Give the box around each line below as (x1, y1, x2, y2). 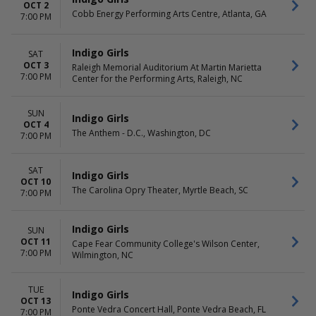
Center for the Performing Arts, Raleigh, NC (72, 73, 243, 85)
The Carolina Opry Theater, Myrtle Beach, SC (72, 183, 248, 196)
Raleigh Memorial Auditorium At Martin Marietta (72, 61, 262, 73)
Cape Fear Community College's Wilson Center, (72, 238, 260, 250)
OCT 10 (20, 176, 51, 188)
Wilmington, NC (72, 249, 133, 261)
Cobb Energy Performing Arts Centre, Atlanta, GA (72, 7, 267, 20)
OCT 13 (20, 295, 51, 307)
